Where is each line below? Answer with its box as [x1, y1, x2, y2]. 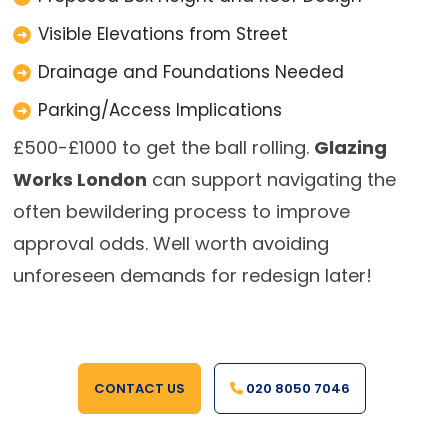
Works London [12, 166, 147, 192]
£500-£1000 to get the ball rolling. [12, 134, 314, 160]
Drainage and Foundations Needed [37, 59, 344, 84]
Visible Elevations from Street [37, 21, 288, 46]
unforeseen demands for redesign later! [12, 262, 372, 288]
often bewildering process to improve [12, 198, 350, 224]
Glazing [313, 134, 387, 160]
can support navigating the [146, 166, 396, 192]
